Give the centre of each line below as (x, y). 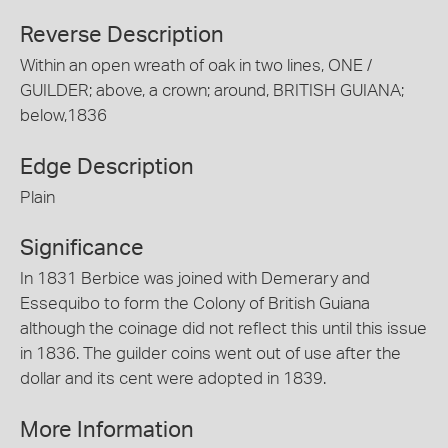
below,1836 (63, 115)
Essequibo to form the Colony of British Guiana (195, 303)
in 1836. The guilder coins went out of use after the (210, 353)
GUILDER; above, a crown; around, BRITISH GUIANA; (212, 90)
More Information (107, 429)
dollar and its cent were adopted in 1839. (173, 378)
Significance (82, 248)
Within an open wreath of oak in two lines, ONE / (196, 65)
